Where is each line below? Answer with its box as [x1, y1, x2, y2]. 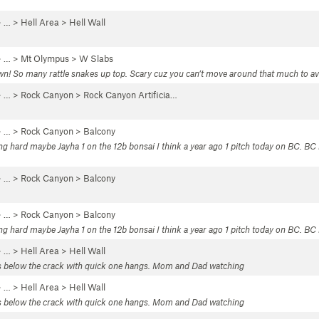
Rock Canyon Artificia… [83, 89, 177, 100]
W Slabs [79, 53, 113, 64]
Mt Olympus [21, 53, 69, 64]
